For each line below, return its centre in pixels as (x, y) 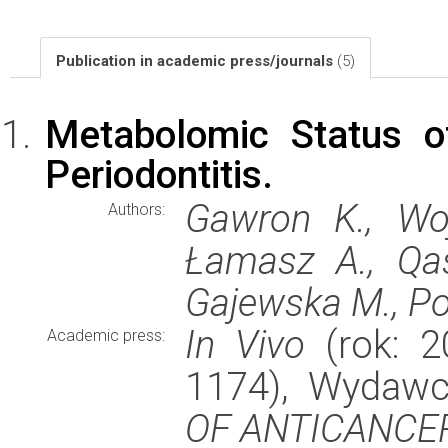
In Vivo (245, 344)
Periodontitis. (159, 174)
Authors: (136, 209)
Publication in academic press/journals (196, 61)
